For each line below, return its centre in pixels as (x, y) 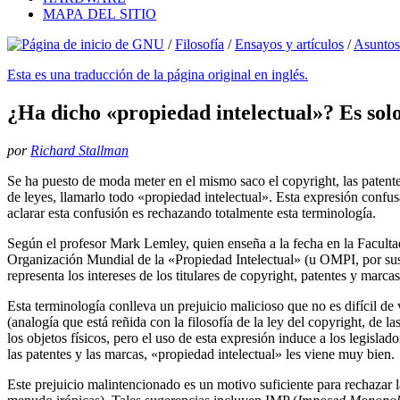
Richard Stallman (79, 150)
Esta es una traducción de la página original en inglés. (158, 75)
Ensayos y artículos (289, 44)
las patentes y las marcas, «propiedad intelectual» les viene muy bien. (201, 354)
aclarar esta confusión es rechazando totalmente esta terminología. (192, 212)
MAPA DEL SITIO (100, 14)
